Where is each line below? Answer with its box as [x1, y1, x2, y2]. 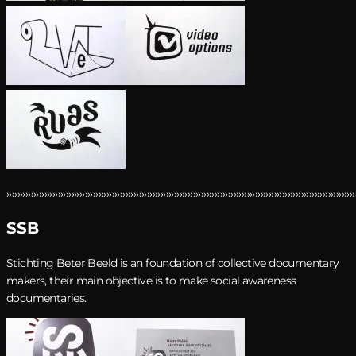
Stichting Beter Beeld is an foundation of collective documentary [6, 255, 339, 270]
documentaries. [6, 290, 87, 305]
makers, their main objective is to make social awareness [6, 273, 296, 288]
